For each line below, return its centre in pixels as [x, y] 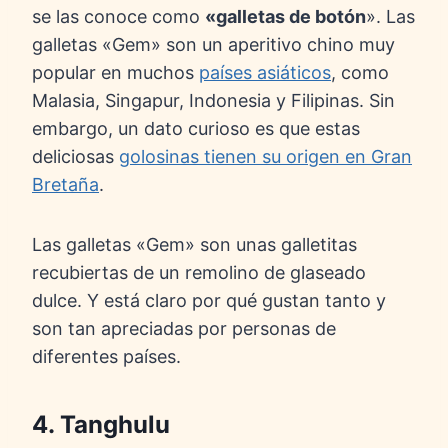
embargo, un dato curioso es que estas [196, 129]
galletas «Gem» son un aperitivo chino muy [213, 45]
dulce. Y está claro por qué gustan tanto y [209, 301]
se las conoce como [118, 17]
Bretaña [65, 185]
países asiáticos [265, 73]
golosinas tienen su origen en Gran [265, 157]
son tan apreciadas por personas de [184, 329]
